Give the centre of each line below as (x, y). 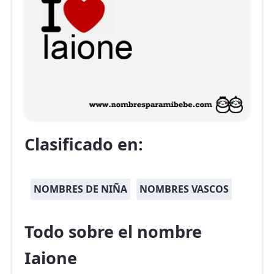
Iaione (51, 258)
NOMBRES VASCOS (184, 189)
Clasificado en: (84, 144)
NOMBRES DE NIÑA (80, 189)
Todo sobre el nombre (113, 232)
